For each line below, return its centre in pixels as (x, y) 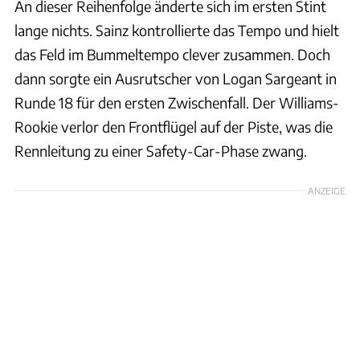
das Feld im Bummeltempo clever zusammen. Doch (172, 54)
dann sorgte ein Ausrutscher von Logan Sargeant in (176, 78)
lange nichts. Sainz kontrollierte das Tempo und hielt (177, 30)
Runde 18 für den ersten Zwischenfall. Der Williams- (177, 102)
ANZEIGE (327, 190)
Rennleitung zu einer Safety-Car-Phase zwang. (161, 150)
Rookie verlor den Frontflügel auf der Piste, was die (174, 126)
